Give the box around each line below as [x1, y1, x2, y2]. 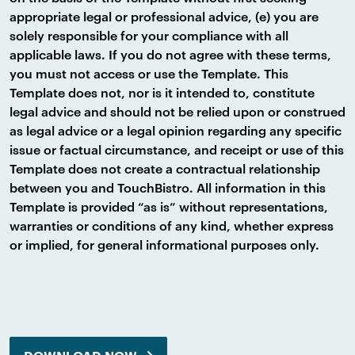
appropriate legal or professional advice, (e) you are [10, 9, 319, 25]
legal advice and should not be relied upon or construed [10, 104, 345, 120]
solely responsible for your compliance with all [10, 28, 288, 44]
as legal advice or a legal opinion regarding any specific [10, 123, 342, 139]
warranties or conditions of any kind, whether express [10, 218, 334, 234]
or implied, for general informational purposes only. [10, 237, 319, 253]
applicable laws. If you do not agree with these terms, [10, 47, 331, 63]
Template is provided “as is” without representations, [10, 199, 328, 215]
